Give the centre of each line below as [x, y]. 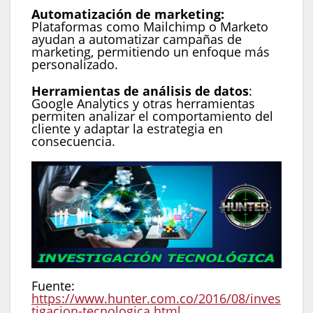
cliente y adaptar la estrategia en [127, 128]
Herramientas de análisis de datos [140, 90]
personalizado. [75, 64]
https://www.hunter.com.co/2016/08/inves [156, 299]
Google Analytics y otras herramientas [143, 103]
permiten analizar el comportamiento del [152, 116]
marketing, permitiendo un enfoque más [151, 51]
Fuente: [53, 286]
